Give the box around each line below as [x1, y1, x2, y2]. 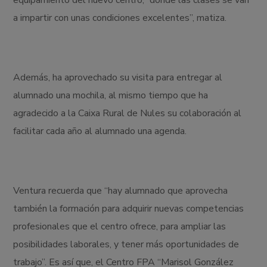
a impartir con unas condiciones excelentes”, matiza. [13, 11, 227, 25]
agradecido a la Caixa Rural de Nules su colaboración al [13, 107, 242, 120]
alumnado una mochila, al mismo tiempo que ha [13, 89, 209, 103]
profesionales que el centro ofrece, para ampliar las [13, 220, 226, 234]
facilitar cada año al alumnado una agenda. [13, 125, 187, 138]
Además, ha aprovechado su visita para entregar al [13, 71, 223, 85]
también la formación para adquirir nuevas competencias [13, 202, 244, 216]
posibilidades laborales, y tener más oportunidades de [13, 238, 240, 252]
